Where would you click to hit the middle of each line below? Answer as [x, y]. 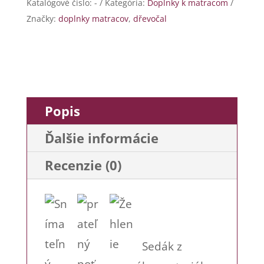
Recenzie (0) [83, 165]
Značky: [42, 19]
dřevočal [150, 19]
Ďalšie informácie [101, 138]
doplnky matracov [93, 19]
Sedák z [162, 246]
